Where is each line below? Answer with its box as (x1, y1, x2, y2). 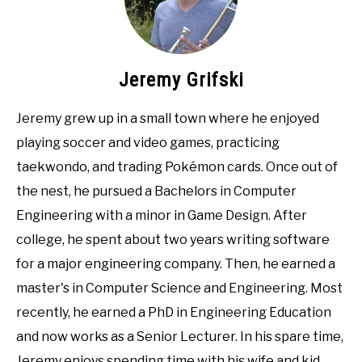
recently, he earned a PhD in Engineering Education (16, 304, 331, 320)
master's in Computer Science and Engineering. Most (16, 280, 343, 296)
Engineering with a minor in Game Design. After (16, 207, 307, 223)
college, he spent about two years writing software (16, 231, 330, 247)
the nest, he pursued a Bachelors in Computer (16, 183, 297, 199)
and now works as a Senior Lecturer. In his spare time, (16, 328, 343, 344)
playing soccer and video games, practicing (16, 134, 280, 150)
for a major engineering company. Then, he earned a (16, 255, 335, 271)
